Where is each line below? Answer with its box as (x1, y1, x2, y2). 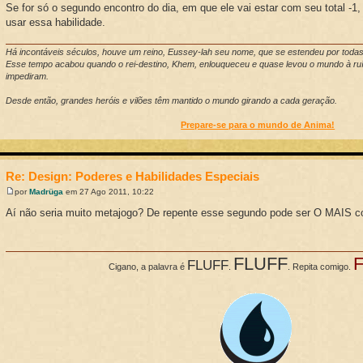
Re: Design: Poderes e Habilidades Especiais (6, 169, 260, 183)
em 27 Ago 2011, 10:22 (63, 187, 155, 197)
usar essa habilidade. (6, 16, 106, 29)
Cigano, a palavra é (108, 262, 187, 272)
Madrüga (29, 187, 64, 197)
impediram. (6, 70, 49, 81)
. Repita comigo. (287, 262, 353, 272)
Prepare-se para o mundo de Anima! (181, 119, 335, 130)
